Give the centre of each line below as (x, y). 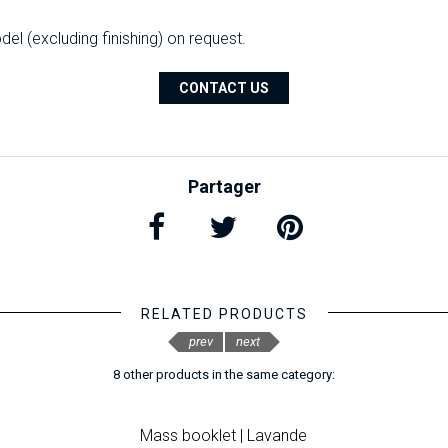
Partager (224, 186)
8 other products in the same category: (224, 374)
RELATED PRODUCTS (224, 314)
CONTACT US (224, 88)
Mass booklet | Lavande (224, 435)
